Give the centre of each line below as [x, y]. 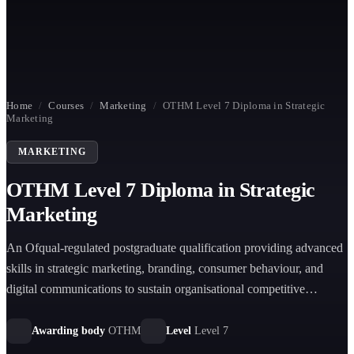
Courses [66, 105]
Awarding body [68, 331]
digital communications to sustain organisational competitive [156, 289]
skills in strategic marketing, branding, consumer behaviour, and [165, 268]
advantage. [33, 309]
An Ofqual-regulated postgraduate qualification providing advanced [175, 248]
